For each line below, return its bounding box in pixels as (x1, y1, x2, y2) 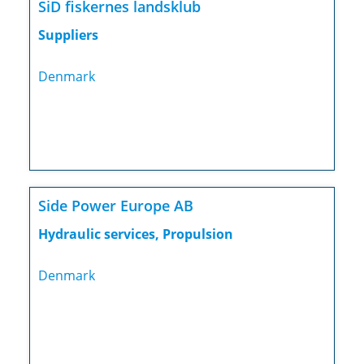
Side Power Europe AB (37, 196, 193, 216)
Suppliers (37, 26, 98, 45)
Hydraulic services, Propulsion (37, 225, 233, 244)
